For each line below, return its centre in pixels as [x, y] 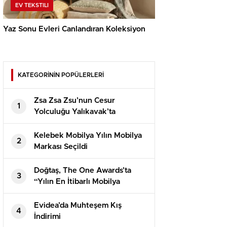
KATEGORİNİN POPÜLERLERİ [61, 75]
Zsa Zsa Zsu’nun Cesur [74, 101]
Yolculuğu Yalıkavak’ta [75, 112]
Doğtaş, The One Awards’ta [83, 171]
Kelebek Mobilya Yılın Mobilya [88, 136]
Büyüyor [49, 123]
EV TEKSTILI [32, 6]
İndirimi [47, 217]
